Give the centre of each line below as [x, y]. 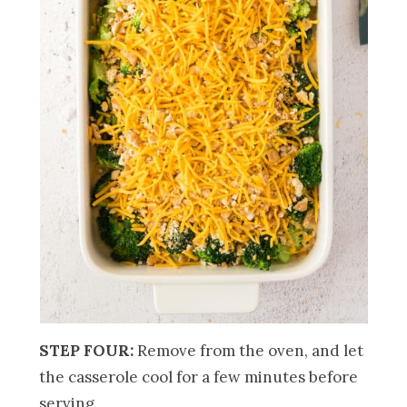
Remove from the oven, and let [251, 350]
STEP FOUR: [89, 350]
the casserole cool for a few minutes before [199, 377]
